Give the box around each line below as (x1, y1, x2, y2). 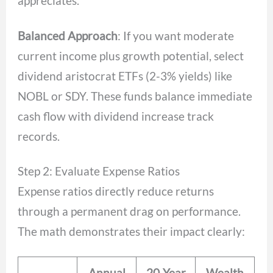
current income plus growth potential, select (18, 48, 244, 63)
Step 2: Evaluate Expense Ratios (18, 164, 180, 179)
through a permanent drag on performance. (18, 204, 241, 219)
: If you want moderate (118, 28, 235, 43)
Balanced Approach (18, 28, 118, 43)
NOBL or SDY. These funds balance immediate (18, 88, 253, 103)
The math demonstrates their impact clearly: (18, 224, 246, 239)
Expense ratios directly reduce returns (18, 184, 214, 199)
